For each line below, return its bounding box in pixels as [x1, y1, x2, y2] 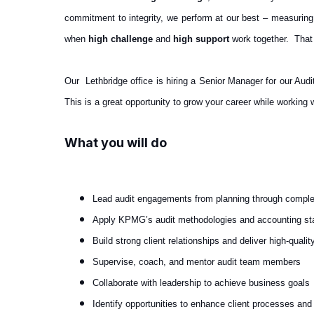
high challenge [88, 33, 156, 44]
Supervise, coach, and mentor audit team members [93, 256, 301, 267]
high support [173, 33, 232, 44]
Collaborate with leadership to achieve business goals [93, 277, 310, 288]
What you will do [64, 135, 167, 150]
